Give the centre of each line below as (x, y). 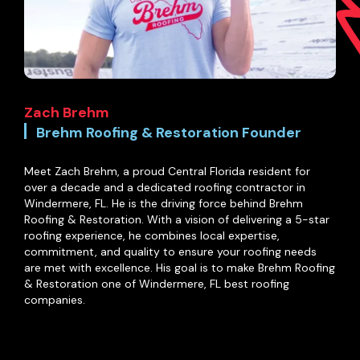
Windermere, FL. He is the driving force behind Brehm (164, 204)
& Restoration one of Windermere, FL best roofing (157, 284)
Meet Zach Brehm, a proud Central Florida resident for (167, 172)
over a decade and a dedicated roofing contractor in (165, 188)
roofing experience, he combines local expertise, (152, 236)
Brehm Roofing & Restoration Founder (169, 133)
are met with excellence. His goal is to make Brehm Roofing (180, 268)
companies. (55, 300)
